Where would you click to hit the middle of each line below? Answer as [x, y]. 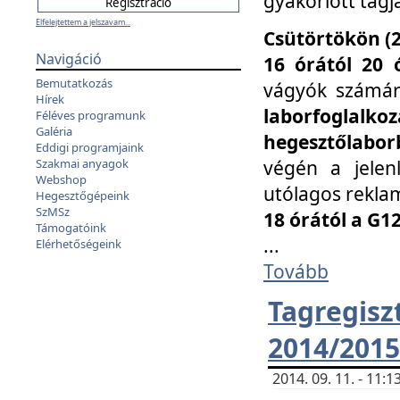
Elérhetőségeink [79, 244]
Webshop [61, 179]
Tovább [296, 271]
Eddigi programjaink [90, 147]
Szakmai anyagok [82, 163]
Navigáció [69, 59]
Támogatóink [71, 228]
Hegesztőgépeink [83, 196]
